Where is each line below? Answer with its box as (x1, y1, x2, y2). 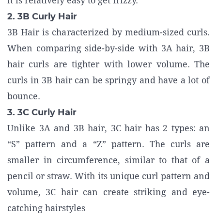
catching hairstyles (7, 203, 85, 213)
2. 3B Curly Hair (7, 11, 77, 22)
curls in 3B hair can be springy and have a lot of (7, 75, 210, 85)
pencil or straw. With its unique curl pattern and (7, 171, 210, 181)
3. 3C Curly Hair (7, 107, 77, 118)
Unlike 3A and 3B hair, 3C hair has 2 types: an (7, 123, 210, 133)
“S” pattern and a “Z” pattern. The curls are (7, 139, 210, 149)
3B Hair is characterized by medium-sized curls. (7, 27, 210, 37)
